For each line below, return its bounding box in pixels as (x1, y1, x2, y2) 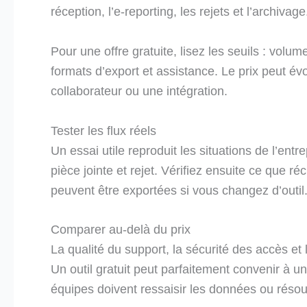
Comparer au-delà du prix (51, 223, 191, 237)
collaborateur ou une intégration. (51, 84, 228, 98)
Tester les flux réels (51, 123, 156, 138)
